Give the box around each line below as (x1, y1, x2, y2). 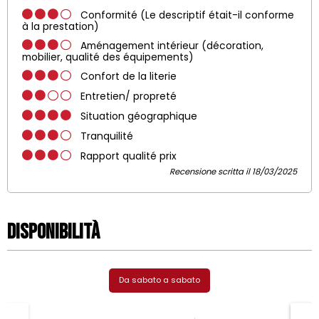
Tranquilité (80, 129, 133, 143)
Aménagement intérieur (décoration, (80, 38, 263, 53)
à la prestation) (22, 19, 99, 33)
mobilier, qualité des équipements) (22, 50, 194, 64)
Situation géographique (80, 109, 197, 123)
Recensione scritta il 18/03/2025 (169, 165, 297, 177)
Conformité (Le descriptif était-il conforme (80, 8, 294, 22)
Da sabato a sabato (119, 273, 200, 286)
